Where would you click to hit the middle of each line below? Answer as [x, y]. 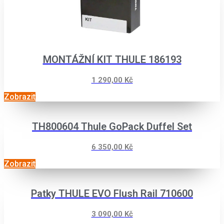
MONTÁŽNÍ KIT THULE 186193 [112, 59]
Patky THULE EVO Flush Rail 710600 [112, 193]
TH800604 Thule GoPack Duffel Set [112, 126]
